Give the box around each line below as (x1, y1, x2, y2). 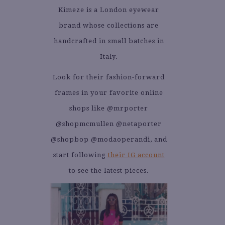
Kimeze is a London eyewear (58, 6, 159, 14)
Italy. (99, 53, 118, 61)
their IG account (107, 151, 165, 159)
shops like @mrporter (69, 104, 148, 113)
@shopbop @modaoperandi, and (50, 136, 167, 144)
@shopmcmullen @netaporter (56, 120, 162, 128)
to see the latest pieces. (68, 167, 149, 175)
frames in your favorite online (54, 89, 163, 97)
